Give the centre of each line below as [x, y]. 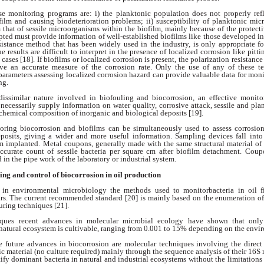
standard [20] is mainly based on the [156, 197]
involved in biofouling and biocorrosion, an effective [149, 98]
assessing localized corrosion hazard [93, 75]
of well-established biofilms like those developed [178, 37]
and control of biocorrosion [59, 174]
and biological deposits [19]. [158, 113]
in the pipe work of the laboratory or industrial [78, 159]
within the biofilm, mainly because [160, 29]
